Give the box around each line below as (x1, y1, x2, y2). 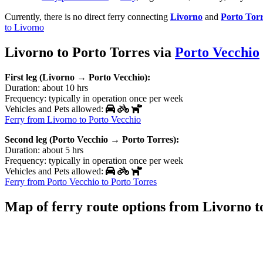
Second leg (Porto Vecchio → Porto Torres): (5, 134, 179, 144)
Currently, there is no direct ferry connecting (5, 11, 170, 22)
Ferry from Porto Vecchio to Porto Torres (5, 176, 157, 187)
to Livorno (5, 22, 44, 32)
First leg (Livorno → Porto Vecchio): (5, 72, 150, 82)
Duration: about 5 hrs (5, 144, 83, 155)
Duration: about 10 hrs (5, 82, 88, 93)
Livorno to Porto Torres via (5, 44, 175, 60)
